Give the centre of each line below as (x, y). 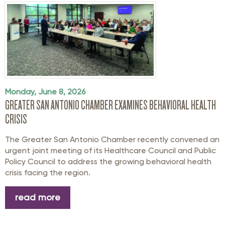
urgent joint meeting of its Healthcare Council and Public (110, 150)
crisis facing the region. (48, 172)
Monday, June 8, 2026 (45, 91)
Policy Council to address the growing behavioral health (108, 161)
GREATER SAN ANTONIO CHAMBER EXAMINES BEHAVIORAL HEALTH (110, 105)
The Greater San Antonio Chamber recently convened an (112, 139)
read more (38, 197)
